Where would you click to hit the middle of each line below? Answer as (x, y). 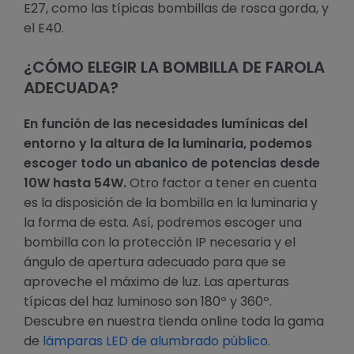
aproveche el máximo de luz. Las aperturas (156, 282)
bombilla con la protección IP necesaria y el (160, 243)
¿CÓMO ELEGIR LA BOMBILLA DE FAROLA (174, 68)
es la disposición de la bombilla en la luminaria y (171, 203)
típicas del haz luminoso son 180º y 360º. (148, 302)
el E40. (44, 28)
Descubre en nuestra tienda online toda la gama (174, 322)
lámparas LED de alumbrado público (155, 341)
